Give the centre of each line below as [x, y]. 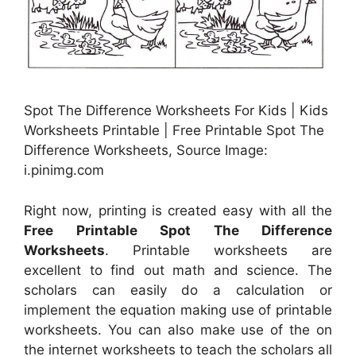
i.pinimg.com [64, 170]
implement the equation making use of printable [178, 310]
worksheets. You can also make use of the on [178, 329]
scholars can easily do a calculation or [178, 290]
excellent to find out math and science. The [178, 270]
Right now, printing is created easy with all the [178, 210]
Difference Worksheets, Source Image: [146, 151]
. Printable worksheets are [219, 250]
